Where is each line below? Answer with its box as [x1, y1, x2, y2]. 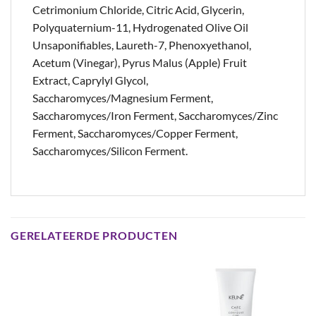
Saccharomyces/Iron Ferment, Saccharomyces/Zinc [32, 108, 278, 122]
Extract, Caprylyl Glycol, [32, 73, 148, 87]
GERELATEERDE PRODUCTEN [11, 228, 178, 242]
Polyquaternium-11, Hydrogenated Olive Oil [32, 20, 248, 34]
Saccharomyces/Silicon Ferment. [32, 143, 188, 157]
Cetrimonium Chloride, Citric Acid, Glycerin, [32, 2, 244, 16]
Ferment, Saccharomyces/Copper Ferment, [32, 126, 238, 140]
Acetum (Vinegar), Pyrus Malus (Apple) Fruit [32, 55, 247, 69]
